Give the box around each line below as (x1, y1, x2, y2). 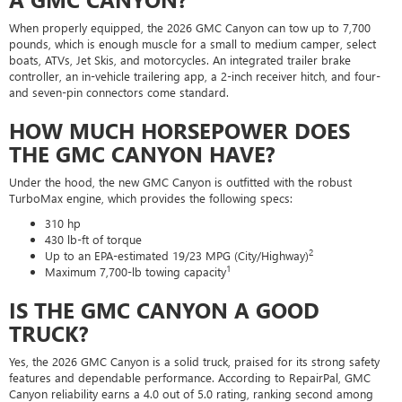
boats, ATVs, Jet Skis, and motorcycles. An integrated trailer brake (9, 51, 351, 67)
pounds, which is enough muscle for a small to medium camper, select (9, 35, 376, 51)
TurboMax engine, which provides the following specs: (9, 189, 293, 205)
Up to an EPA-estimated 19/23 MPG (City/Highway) (45, 247, 309, 263)
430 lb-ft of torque (45, 231, 142, 247)
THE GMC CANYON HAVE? (9, 138, 275, 168)
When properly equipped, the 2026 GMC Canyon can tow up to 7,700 (9, 19, 371, 35)
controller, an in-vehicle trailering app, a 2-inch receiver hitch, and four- (9, 67, 380, 83)
